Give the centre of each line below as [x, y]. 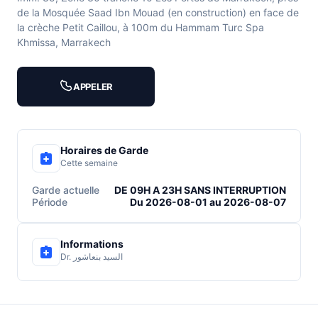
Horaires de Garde [104, 150]
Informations [92, 244]
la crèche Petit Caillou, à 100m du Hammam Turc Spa [141, 28]
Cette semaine [89, 163]
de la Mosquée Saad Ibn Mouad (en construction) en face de [158, 13]
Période [50, 202]
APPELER [93, 87]
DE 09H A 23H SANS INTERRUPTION [200, 190]
